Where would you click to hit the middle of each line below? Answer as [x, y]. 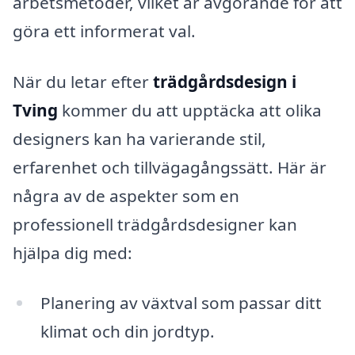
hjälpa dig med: [73, 252]
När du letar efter [83, 81]
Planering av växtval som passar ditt [181, 303]
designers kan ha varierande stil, [139, 138]
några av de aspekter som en [126, 195]
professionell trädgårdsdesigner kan [155, 224]
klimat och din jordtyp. [127, 332]
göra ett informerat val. [104, 31]
